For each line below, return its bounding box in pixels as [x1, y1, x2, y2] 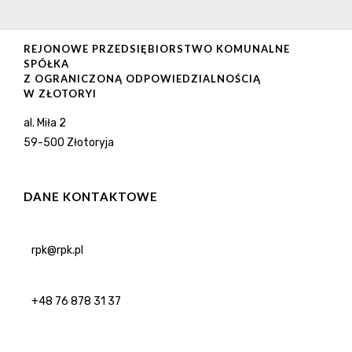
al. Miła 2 [24, 115, 66, 130]
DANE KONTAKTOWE [24, 189, 158, 203]
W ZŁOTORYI [24, 86, 97, 100]
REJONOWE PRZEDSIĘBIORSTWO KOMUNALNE [24, 42, 290, 55]
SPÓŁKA [24, 57, 69, 70]
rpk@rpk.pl [31, 243, 83, 257]
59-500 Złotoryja [24, 135, 114, 149]
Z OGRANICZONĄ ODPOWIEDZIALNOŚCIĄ [24, 71, 261, 85]
